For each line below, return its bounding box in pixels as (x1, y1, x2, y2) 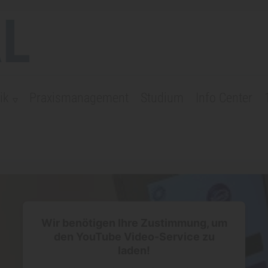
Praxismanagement (29, 90, 129, 105)
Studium (141, 90, 184, 105)
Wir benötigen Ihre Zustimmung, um (41, 216, 227, 229)
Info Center (196, 90, 252, 105)
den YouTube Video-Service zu (53, 230, 215, 243)
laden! (118, 243, 150, 257)
